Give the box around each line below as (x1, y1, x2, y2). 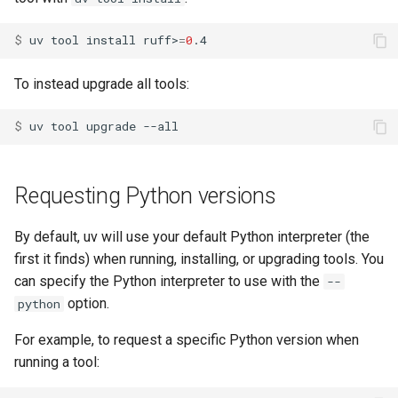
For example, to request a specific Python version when (14, 330, 359, 348)
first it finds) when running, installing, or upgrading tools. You (14, 250, 384, 267)
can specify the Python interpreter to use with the (14, 272, 323, 290)
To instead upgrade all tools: (14, 75, 189, 92)
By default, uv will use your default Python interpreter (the (14, 227, 370, 245)
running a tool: (14, 353, 99, 370)
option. (64, 294, 109, 312)
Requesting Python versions (14, 182, 276, 209)
